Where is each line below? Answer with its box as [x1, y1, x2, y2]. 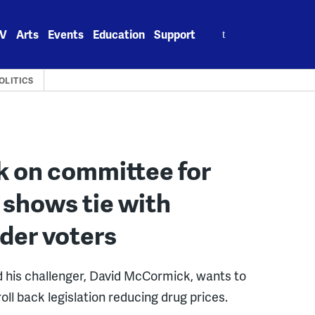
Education [93, 26, 146, 42]
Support [154, 26, 196, 42]
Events [48, 26, 84, 42]
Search [205, 18, 242, 34]
